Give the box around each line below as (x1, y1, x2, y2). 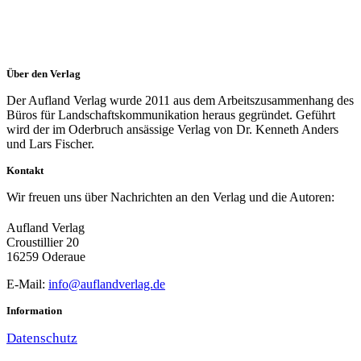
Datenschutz (6, 330, 77, 346)
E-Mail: (6, 277, 48, 292)
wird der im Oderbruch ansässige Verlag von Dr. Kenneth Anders (6, 122, 338, 137)
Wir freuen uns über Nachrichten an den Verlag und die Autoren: (6, 190, 334, 205)
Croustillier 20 (6, 235, 79, 250)
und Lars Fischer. (6, 137, 94, 151)
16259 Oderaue (6, 250, 85, 264)
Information (6, 305, 62, 317)
